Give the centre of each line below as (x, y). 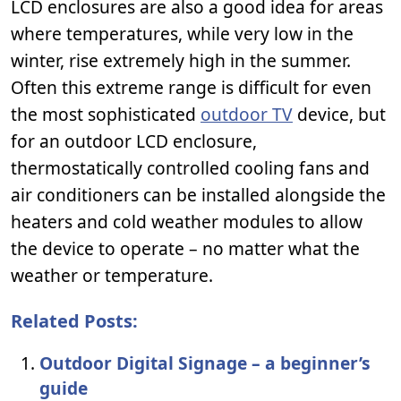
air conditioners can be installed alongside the (198, 195)
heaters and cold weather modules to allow (187, 222)
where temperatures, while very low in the (182, 34)
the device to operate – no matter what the (185, 248)
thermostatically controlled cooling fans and (190, 168)
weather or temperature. (112, 275)
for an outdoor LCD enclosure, (134, 141)
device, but (339, 114)
